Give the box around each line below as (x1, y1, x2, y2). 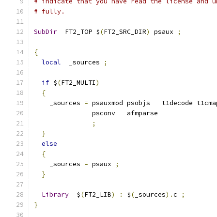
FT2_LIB (84, 190, 111, 199)
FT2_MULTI (61, 78, 96, 87)
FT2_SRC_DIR (104, 28, 146, 36)
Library (42, 190, 69, 199)
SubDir (34, 28, 57, 36)
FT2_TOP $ (57, 28, 100, 36)
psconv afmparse (34, 109, 158, 117)
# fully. (34, 7, 65, 15)
